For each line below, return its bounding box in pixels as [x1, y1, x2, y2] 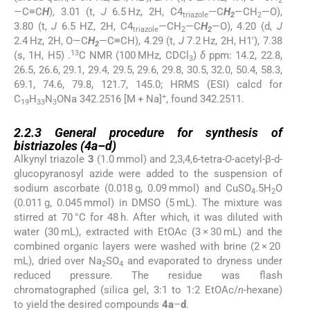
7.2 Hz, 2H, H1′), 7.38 [183, 35, 282, 48]
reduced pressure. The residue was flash [14, 269, 282, 282]
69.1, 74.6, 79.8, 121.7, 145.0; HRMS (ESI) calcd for [14, 78, 282, 91]
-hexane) [243, 284, 282, 297]
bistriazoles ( [14, 138, 84, 154]
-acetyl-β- [231, 153, 274, 166]
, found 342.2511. [166, 93, 244, 106]
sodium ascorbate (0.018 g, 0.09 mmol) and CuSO [14, 182, 251, 195]
